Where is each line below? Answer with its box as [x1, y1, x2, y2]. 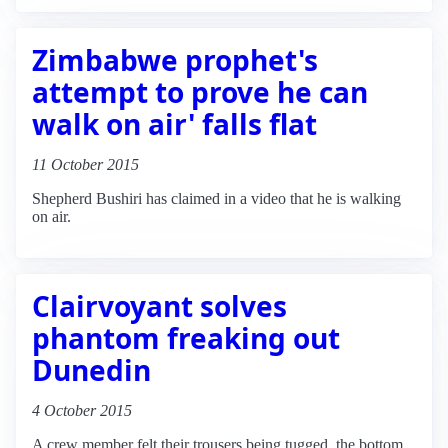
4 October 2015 [32, 401, 132, 419]
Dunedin [32, 350, 151, 389]
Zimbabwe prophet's [32, 40, 318, 79]
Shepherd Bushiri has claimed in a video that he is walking [32, 189, 401, 207]
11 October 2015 [32, 155, 139, 173]
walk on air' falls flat [32, 104, 317, 143]
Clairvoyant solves [32, 286, 287, 325]
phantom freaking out [32, 318, 340, 357]
